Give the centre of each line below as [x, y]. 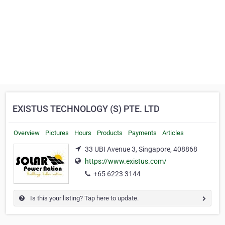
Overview [27, 133]
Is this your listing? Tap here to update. [84, 198]
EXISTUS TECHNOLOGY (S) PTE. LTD [86, 109]
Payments [142, 133]
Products [110, 133]
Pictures [57, 133]
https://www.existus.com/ [126, 161]
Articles [173, 133]
